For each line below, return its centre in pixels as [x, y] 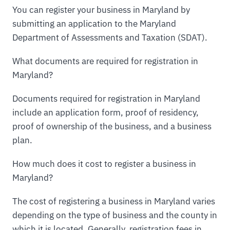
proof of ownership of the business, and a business [112, 126]
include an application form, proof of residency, [106, 112]
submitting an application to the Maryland [94, 23]
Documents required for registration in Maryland [106, 98]
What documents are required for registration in [105, 61]
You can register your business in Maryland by [101, 9]
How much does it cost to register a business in [104, 164]
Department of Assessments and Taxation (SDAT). [110, 37]
